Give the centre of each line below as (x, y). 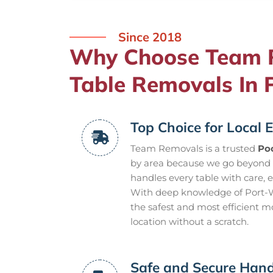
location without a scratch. (190, 221)
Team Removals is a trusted (194, 148)
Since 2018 (150, 37)
